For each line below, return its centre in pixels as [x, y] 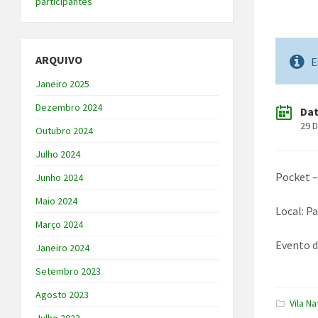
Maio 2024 [56, 201]
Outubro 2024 [64, 131]
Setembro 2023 [68, 272]
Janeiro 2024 [62, 248]
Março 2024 [59, 225]
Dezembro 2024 [69, 108]
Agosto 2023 [62, 295]
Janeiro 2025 [62, 84]
